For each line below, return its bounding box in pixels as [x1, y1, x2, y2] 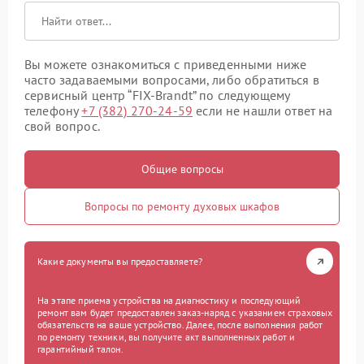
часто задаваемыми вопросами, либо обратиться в [24, 71, 319, 89]
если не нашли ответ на [193, 102, 333, 119]
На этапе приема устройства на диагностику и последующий [37, 294, 301, 307]
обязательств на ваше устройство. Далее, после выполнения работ [37, 318, 323, 331]
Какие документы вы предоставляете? [37, 255, 203, 268]
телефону [24, 102, 82, 119]
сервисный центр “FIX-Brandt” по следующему [24, 87, 290, 104]
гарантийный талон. [37, 343, 123, 356]
